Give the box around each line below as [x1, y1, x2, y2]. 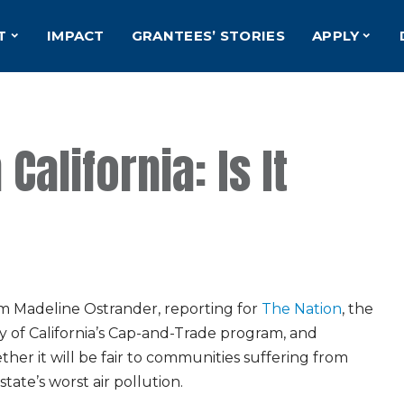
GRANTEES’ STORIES [131, 27, 285, 45]
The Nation [262, 299, 342, 317]
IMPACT [46, 27, 105, 45]
